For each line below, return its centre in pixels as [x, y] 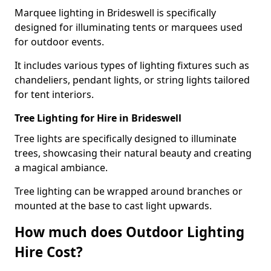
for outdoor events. [59, 41]
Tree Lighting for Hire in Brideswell [98, 118]
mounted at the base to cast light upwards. [113, 205]
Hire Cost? [49, 252]
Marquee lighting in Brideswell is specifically [115, 12]
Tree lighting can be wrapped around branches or [129, 191]
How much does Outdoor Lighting [129, 232]
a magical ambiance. [61, 167]
